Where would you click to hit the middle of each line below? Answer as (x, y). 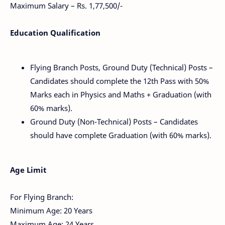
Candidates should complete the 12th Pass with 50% (120, 81)
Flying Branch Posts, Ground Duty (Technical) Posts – (122, 67)
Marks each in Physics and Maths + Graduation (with (121, 94)
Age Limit (28, 170)
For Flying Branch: (42, 197)
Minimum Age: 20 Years (51, 210)
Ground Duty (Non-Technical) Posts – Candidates (114, 121)
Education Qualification (55, 32)
